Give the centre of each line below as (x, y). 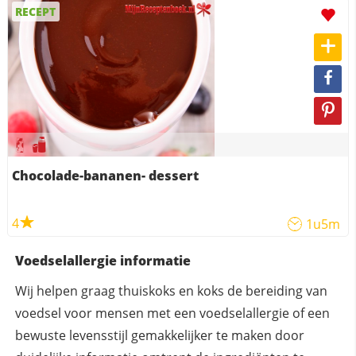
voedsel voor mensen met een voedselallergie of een (172, 313)
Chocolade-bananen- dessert (105, 176)
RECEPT (36, 12)
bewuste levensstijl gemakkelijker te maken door (159, 336)
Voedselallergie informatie (103, 261)
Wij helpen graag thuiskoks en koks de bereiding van (171, 291)
